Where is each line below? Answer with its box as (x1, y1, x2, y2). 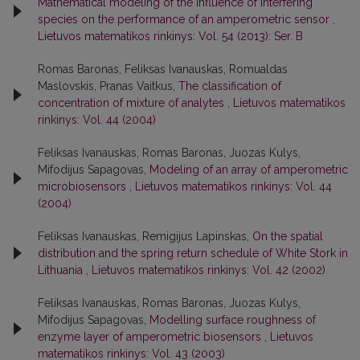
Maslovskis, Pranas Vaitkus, (38, 79, 178, 92)
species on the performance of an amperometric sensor (38, 12, 333, 26)
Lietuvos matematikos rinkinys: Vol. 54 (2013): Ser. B (38, 29, 303, 43)
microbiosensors (38, 179, 129, 193)
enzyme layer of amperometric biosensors (38, 329, 264, 343)
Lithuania (38, 263, 86, 276)
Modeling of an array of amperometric (149, 162, 348, 176)
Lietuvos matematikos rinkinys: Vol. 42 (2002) (92, 263, 325, 276)
